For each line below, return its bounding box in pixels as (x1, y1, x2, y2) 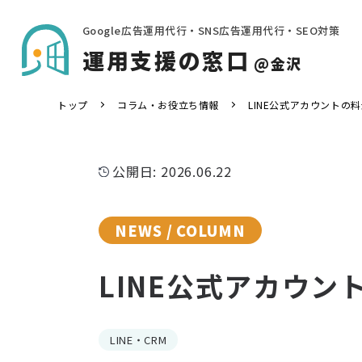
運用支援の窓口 (82, 44, 250, 76)
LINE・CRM (110, 332, 167, 347)
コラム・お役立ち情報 (117, 98, 220, 112)
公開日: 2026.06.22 (112, 162, 232, 181)
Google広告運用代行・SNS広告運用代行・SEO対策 (82, 23, 340, 38)
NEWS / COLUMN (115, 220, 246, 241)
